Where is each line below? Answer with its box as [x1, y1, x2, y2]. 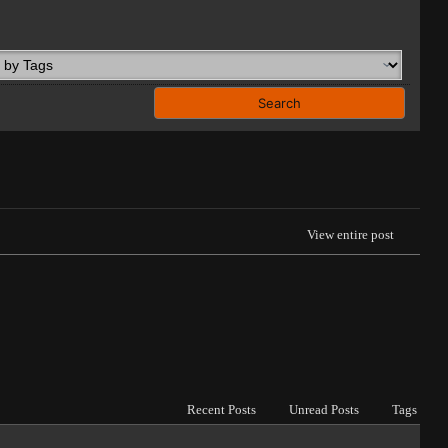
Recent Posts [186, 402, 256, 417]
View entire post [307, 227, 395, 242]
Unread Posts [288, 402, 359, 417]
